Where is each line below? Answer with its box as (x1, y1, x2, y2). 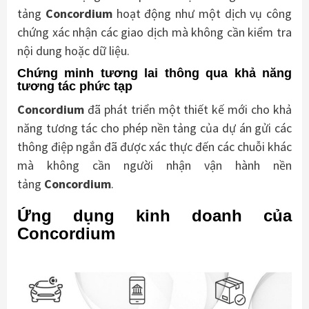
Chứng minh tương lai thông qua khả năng (17, 66, 292, 81)
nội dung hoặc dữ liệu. (17, 43, 130, 59)
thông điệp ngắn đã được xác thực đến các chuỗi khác (17, 139, 292, 155)
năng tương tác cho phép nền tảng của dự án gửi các (17, 120, 292, 137)
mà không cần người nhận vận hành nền (17, 157, 292, 174)
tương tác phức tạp (17, 79, 132, 94)
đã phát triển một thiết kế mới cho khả (84, 101, 292, 118)
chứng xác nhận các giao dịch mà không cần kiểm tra (17, 24, 292, 41)
